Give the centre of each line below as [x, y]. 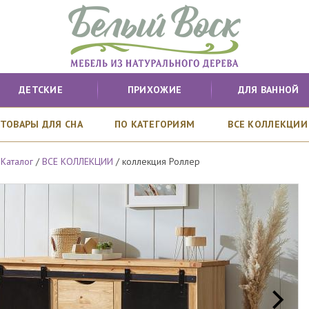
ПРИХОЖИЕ [154, 90]
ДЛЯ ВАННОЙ [268, 90]
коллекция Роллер [161, 162]
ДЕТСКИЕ [41, 90]
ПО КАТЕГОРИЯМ [154, 124]
